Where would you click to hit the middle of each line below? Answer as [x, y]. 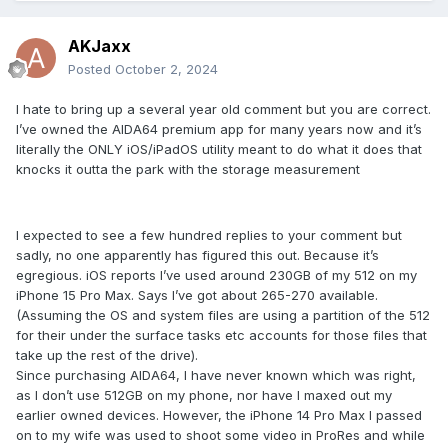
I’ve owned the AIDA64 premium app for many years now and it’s [219, 129]
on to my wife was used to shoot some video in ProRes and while [220, 435]
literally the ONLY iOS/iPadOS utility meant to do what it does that [219, 149]
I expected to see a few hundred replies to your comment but [209, 235]
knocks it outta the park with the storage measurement [190, 169]
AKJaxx [99, 46]
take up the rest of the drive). [109, 355]
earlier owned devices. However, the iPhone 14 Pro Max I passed [219, 415]
